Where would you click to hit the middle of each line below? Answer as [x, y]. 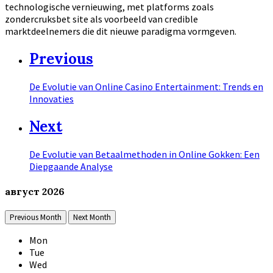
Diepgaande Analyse [71, 166]
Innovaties [51, 98]
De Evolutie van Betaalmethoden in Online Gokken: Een [144, 154]
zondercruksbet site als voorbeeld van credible [101, 19]
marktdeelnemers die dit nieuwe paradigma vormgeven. [121, 31]
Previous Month [36, 218]
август [23, 191]
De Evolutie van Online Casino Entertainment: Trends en [146, 86]
